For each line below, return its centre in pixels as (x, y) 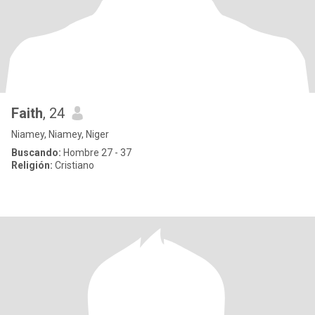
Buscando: (36, 153)
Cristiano (73, 165)
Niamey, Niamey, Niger (60, 134)
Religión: (32, 165)
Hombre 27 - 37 (96, 153)
